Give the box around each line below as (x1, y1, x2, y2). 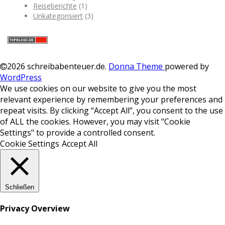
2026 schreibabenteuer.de (7, 60, 105, 72)
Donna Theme (108, 60, 165, 72)
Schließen (5, 183, 34, 191)
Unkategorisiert (33, 11, 83, 21)
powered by (165, 60, 209, 72)
